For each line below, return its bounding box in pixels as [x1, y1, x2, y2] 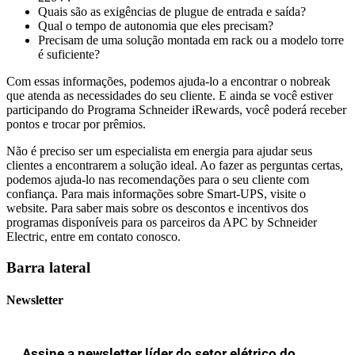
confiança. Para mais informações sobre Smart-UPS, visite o [6, 186, 306, 200]
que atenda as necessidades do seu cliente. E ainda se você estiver [6, 88, 333, 102]
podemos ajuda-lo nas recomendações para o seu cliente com [6, 172, 309, 186]
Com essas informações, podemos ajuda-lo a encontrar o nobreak [6, 74, 330, 88]
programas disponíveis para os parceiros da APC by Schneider [6, 215, 317, 229]
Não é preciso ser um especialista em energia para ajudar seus [6, 143, 312, 158]
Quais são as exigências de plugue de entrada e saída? [38, 4, 306, 18]
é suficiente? [38, 47, 100, 61]
